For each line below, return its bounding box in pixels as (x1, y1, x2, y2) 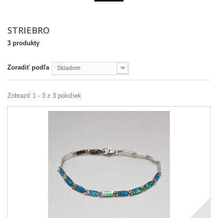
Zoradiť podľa (7, 64, 49, 71)
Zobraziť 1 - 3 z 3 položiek (7, 92, 81, 99)
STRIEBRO (7, 24, 52, 36)
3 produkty (7, 39, 39, 47)
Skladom (57, 65, 80, 72)
